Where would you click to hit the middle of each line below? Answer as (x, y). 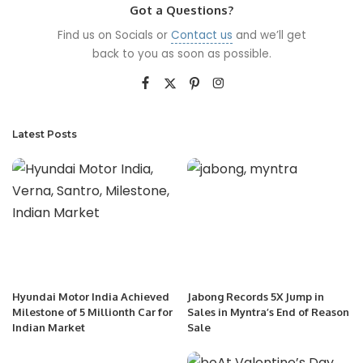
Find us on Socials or (114, 36)
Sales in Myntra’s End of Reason (268, 312)
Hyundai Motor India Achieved (91, 296)
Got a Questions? (181, 11)
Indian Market (49, 327)
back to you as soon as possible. (181, 54)
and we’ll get (269, 36)
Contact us (201, 36)
